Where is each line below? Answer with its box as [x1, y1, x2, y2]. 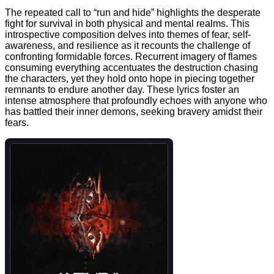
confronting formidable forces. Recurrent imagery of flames [5, 51, 257, 62]
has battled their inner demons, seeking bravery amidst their [5, 106, 262, 117]
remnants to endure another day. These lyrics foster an [5, 84, 239, 95]
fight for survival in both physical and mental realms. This [5, 18, 250, 29]
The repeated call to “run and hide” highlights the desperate [5, 7, 261, 18]
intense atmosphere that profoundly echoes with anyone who [5, 95, 267, 106]
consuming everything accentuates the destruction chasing [5, 62, 258, 73]
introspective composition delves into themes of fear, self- [5, 29, 251, 40]
